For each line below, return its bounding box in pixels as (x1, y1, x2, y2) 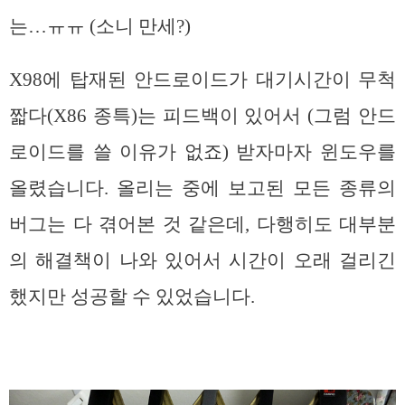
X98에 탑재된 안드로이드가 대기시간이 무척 (9, 68, 396, 90)
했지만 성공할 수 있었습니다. (9, 285, 255, 307)
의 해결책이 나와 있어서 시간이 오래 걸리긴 (9, 249, 396, 271)
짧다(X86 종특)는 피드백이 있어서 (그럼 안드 (9, 104, 396, 127)
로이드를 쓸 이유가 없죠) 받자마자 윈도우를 (9, 140, 396, 163)
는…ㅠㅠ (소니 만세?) (9, 14, 191, 37)
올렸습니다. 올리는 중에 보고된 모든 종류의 (9, 176, 396, 199)
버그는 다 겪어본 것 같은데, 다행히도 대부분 (9, 212, 396, 235)
